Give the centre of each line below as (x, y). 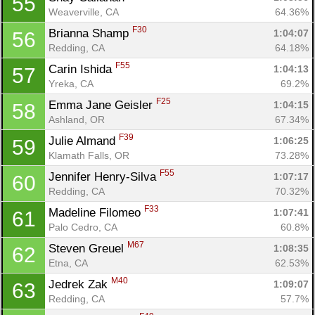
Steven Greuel (88, 248)
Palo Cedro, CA (83, 227)
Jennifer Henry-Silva (104, 176)
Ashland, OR (77, 119)
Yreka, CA (71, 83)
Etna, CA (68, 263)
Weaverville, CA (84, 12)
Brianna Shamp (90, 33)
